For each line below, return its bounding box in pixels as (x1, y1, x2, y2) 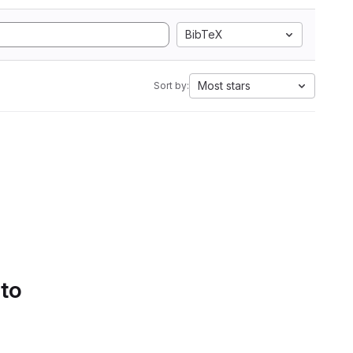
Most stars (198, 79, 251, 92)
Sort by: (154, 80, 189, 91)
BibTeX (185, 28, 223, 41)
